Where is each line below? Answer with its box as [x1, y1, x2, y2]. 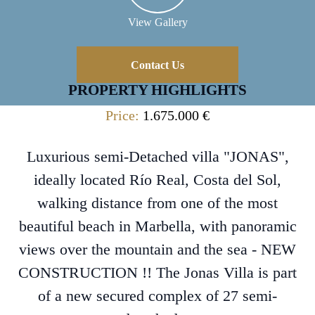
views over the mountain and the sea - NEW [19, 240, 296, 258]
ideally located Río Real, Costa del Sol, [34, 171, 281, 188]
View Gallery [127, 15, 188, 28]
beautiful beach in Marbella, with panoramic [18, 217, 297, 235]
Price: [105, 108, 143, 123]
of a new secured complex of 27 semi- [38, 287, 277, 304]
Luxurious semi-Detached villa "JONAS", [26, 148, 289, 165]
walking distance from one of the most [37, 194, 278, 212]
